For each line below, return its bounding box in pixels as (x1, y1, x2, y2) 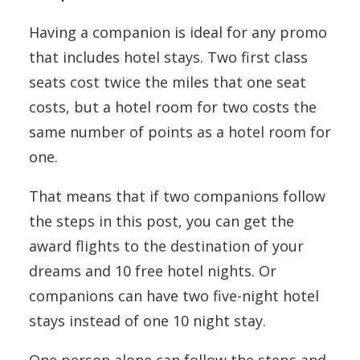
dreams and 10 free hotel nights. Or (29, 261, 276, 281)
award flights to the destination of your (29, 236, 304, 256)
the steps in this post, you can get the (29, 211, 294, 231)
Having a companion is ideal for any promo (29, 22, 327, 43)
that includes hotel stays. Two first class (29, 47, 308, 67)
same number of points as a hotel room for (29, 122, 331, 142)
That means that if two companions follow (29, 186, 325, 207)
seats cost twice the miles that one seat (29, 72, 306, 92)
